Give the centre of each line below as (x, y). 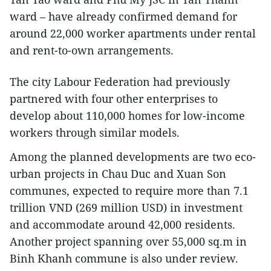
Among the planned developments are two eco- (133, 157)
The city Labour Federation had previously (120, 82)
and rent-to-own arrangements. (92, 51)
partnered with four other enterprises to (114, 99)
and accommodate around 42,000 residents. (122, 225)
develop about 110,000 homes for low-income (127, 116)
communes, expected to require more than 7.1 (129, 191)
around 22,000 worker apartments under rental (133, 34)
